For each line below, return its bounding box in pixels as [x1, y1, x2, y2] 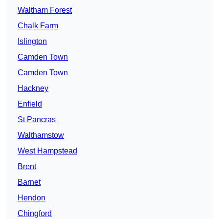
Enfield [18, 100, 42, 109]
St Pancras [18, 115, 56, 124]
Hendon [18, 194, 45, 202]
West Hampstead [18, 147, 77, 155]
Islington [18, 37, 47, 46]
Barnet [18, 178, 41, 187]
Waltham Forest [18, 6, 72, 15]
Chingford [18, 209, 52, 218]
